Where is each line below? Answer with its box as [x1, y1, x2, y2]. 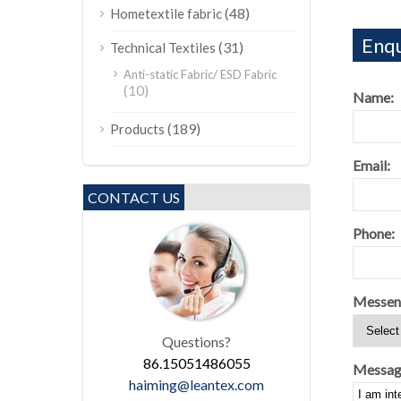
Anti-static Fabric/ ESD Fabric [124, 67, 277, 81]
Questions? [162, 333, 232, 350]
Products [110, 121, 165, 137]
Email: [352, 157, 390, 174]
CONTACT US [88, 189, 180, 206]
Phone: [352, 225, 395, 242]
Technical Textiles [110, 39, 216, 55]
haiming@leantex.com [129, 376, 265, 393]
